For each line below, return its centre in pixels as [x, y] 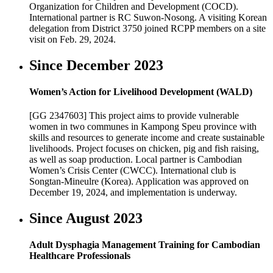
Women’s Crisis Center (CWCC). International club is [133, 171]
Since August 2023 [86, 218]
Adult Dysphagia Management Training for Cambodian [145, 245]
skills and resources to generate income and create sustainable [147, 138]
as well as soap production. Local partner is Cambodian [136, 160]
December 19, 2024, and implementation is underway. [133, 193]
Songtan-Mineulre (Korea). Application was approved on [139, 182]
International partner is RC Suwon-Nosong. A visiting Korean [148, 17]
